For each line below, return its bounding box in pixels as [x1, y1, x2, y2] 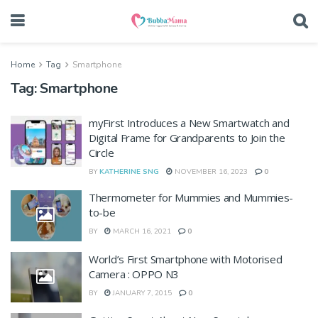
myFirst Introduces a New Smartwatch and [89, 116, 290, 130]
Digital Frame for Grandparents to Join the [89, 131, 285, 145]
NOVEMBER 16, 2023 [172, 167, 248, 177]
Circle [89, 146, 114, 160]
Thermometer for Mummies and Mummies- [89, 190, 294, 204]
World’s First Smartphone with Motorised [89, 251, 283, 266]
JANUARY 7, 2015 [111, 287, 172, 298]
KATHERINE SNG [99, 167, 159, 177]
